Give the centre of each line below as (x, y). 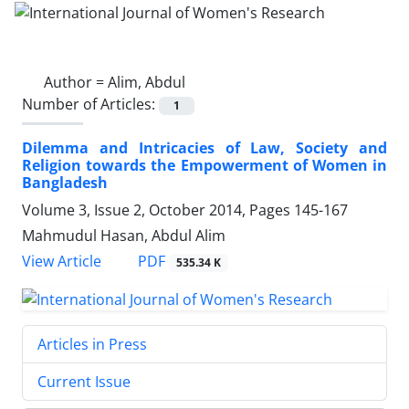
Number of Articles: (90, 104)
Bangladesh (65, 182)
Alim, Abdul (147, 82)
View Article (62, 261)
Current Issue (84, 381)
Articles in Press (92, 344)
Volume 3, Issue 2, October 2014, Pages (158, 210)
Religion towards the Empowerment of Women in (204, 165)
